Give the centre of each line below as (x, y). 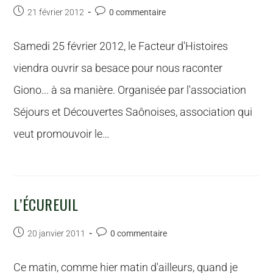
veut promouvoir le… (62, 134)
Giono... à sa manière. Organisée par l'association (130, 90)
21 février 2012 (56, 12)
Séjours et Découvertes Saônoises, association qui (133, 112)
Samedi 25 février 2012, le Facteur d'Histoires (121, 46)
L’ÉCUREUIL (46, 204)
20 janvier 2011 (57, 233)
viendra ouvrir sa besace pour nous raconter (118, 68)
